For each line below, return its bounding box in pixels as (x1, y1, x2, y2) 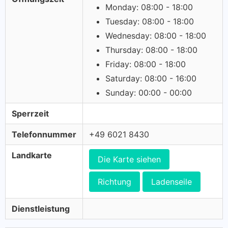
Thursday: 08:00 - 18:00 (105, 45, 197, 55)
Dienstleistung (12, 204, 70, 214)
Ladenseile (151, 177, 192, 187)
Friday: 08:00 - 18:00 (105, 59, 186, 69)
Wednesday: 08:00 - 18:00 (105, 31, 206, 41)
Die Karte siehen (98, 154, 161, 164)
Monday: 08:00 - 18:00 (105, 2, 193, 12)
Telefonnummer (12, 129, 76, 139)
